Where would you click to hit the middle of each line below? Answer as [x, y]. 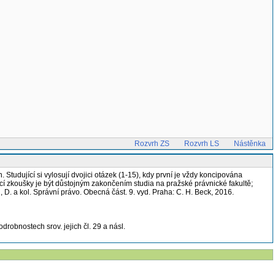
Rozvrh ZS [152, 144]
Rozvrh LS [202, 144]
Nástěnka [250, 144]
